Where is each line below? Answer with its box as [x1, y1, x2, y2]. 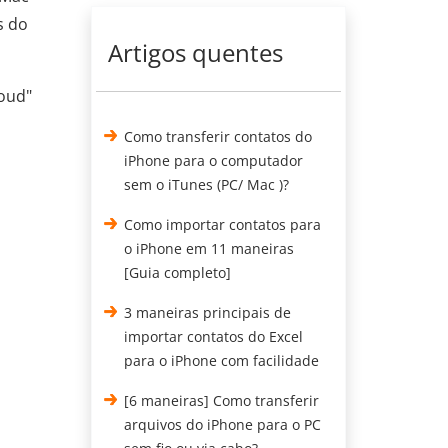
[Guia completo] [124, 263, 232, 282]
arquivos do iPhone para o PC [124, 415, 322, 434]
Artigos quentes [108, 36, 283, 69]
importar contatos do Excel [124, 327, 304, 346]
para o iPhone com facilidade [124, 351, 320, 370]
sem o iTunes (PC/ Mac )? [124, 175, 290, 194]
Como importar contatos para [124, 215, 322, 234]
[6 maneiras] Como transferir [124, 391, 320, 410]
